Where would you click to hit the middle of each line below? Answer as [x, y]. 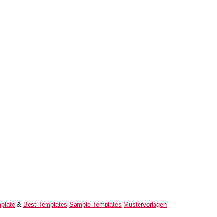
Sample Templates [95, 205]
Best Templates [45, 205]
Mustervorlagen [145, 205]
